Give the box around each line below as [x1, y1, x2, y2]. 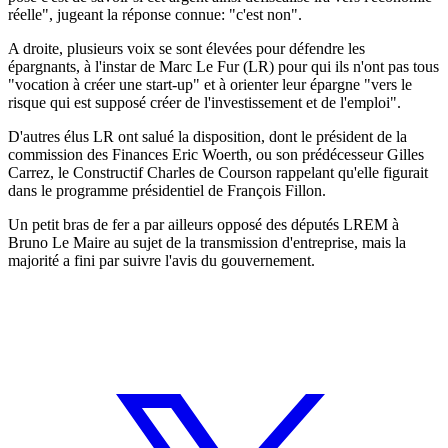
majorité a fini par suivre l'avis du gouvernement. [8, 251, 315, 269]
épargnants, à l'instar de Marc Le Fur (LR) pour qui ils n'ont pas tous [8, 57, 439, 75]
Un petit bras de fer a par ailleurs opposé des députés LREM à [8, 215, 399, 233]
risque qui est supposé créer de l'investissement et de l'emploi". [8, 93, 401, 111]
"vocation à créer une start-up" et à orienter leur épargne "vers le [8, 75, 412, 93]
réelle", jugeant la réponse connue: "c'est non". [8, 5, 302, 23]
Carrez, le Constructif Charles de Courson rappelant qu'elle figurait [8, 163, 428, 181]
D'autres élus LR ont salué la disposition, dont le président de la [8, 127, 407, 145]
